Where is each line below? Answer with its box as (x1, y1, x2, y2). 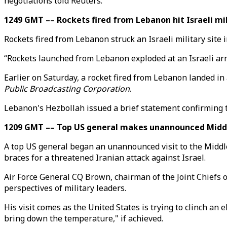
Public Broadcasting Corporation (4, 83, 130, 94)
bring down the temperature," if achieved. (4, 213, 163, 224)
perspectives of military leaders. (4, 182, 126, 194)
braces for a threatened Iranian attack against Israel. (4, 152, 206, 163)
